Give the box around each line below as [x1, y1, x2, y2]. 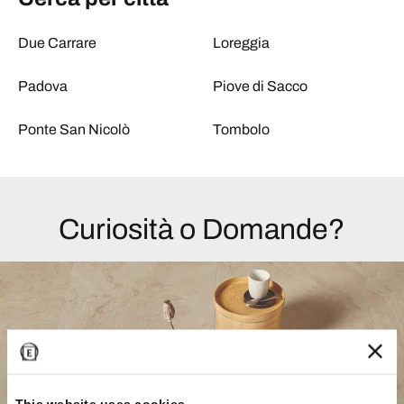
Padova [18, 78, 68, 94]
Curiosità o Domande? [59, 214, 345, 245]
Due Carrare [18, 35, 96, 50]
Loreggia [213, 35, 270, 50]
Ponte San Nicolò [18, 122, 130, 137]
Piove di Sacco [213, 78, 308, 94]
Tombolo [213, 122, 270, 137]
